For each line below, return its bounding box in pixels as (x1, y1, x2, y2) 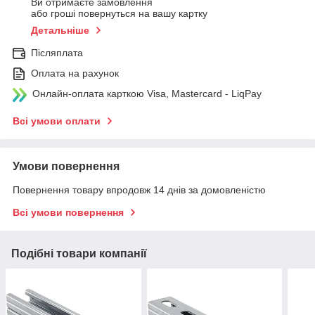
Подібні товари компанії (11, 247, 147, 259)
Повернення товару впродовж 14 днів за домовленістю (13, 184, 266, 195)
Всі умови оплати (13, 115, 101, 127)
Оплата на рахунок (31, 67, 119, 79)
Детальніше (31, 24, 89, 36)
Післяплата (31, 46, 83, 58)
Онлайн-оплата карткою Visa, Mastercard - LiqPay (32, 87, 262, 99)
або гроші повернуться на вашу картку (31, 7, 207, 19)
